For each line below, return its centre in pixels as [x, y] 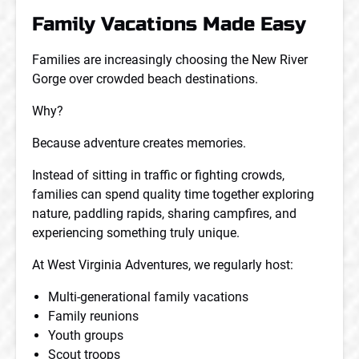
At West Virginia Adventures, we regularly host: [163, 265]
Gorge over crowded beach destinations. [145, 79]
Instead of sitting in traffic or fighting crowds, [158, 175]
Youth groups [86, 335]
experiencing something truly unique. [136, 233]
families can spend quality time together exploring [173, 194]
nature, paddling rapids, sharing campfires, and [164, 214]
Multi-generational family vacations [148, 297]
